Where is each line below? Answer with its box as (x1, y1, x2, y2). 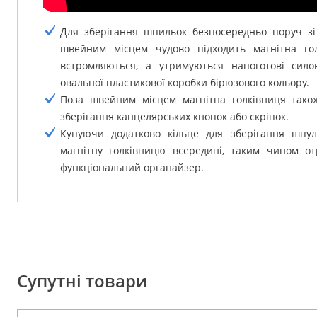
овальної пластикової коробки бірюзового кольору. (60, 75, 309, 89)
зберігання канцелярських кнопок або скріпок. (60, 109, 289, 123)
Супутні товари (17, 268, 147, 292)
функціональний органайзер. (60, 160, 204, 174)
